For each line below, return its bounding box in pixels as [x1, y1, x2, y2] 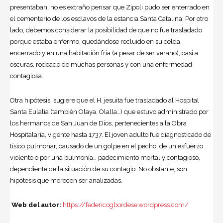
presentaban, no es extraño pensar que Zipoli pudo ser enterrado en [10, 3, 210, 11]
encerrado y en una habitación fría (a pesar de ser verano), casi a [10, 49, 198, 57]
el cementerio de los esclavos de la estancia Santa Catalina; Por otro [10, 14, 208, 22]
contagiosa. [10, 72, 43, 80]
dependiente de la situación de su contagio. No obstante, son [10, 165, 187, 173]
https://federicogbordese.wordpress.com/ [63, 201, 189, 209]
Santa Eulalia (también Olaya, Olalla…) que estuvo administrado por [10, 108, 209, 115]
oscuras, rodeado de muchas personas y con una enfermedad [10, 60, 192, 68]
